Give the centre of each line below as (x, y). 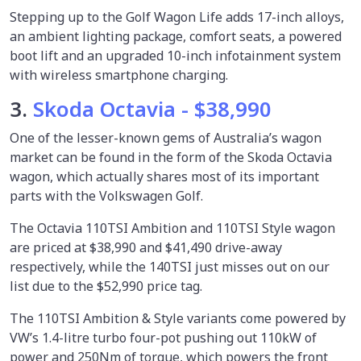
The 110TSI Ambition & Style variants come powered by (178, 318)
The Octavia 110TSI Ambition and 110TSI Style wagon (172, 228)
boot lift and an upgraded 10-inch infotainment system (175, 55)
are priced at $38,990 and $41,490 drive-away (146, 247)
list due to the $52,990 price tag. (108, 286)
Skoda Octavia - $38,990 (152, 109)
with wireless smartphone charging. (120, 75)
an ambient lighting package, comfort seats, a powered (176, 36)
